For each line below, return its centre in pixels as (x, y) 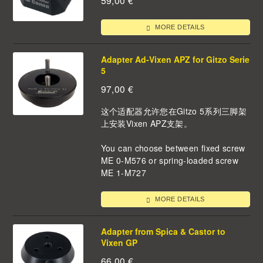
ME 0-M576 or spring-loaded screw (169, 160)
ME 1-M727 (123, 172)
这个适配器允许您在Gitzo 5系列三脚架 (174, 111)
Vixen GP (119, 243)
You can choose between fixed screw (173, 148)
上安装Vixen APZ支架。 (146, 123)
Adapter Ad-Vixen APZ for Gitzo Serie (175, 60)
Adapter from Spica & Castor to (163, 232)
